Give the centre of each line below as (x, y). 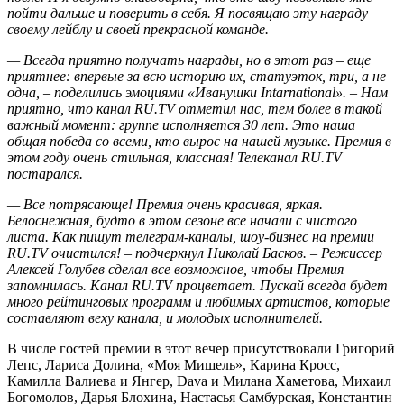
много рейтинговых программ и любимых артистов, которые (198, 301)
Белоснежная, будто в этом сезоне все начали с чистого (182, 220)
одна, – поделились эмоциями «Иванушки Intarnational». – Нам (197, 92)
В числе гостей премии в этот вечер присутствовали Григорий (201, 348)
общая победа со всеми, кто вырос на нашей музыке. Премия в (199, 141)
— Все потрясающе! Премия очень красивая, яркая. (165, 204)
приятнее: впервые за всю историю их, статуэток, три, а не (197, 76)
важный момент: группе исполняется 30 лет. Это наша (181, 124)
